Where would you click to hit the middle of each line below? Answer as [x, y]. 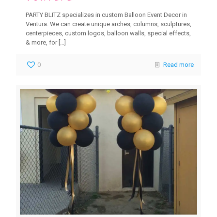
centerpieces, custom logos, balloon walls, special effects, [108, 33]
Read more [178, 64]
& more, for [41, 42]
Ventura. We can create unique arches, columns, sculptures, [108, 24]
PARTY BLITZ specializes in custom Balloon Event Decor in [106, 15]
